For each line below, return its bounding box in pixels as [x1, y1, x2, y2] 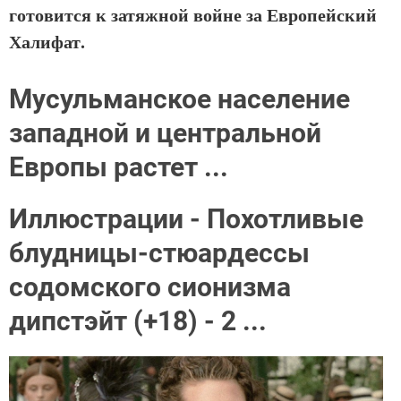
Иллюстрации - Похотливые [9, 203, 363, 235]
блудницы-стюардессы [9, 237, 310, 269]
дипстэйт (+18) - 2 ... [9, 305, 267, 337]
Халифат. [9, 29, 85, 55]
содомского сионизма [9, 271, 291, 303]
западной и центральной [9, 117, 321, 149]
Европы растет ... [9, 151, 228, 183]
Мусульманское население [9, 83, 350, 115]
